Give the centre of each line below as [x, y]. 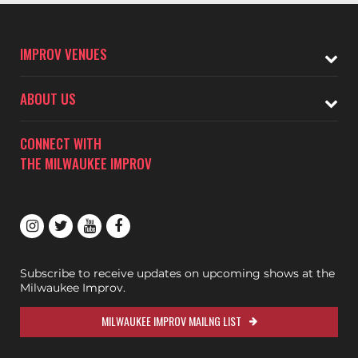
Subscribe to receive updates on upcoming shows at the [177, 273]
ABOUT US [48, 99]
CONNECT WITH [61, 143]
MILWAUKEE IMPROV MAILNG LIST [171, 321]
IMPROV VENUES [64, 54]
